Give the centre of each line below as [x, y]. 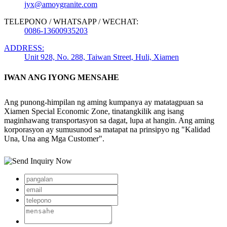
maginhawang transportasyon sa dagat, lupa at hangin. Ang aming [109, 120]
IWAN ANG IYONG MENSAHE [62, 77]
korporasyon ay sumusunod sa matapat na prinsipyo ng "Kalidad [107, 129]
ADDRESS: [24, 48]
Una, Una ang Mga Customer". [54, 138]
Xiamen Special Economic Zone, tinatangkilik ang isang [94, 111]
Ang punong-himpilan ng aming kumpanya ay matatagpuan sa [104, 102]
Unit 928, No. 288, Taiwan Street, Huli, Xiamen [102, 57]
